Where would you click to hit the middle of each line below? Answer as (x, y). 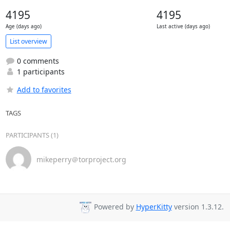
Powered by (114, 207)
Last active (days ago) (183, 26)
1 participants (40, 72)
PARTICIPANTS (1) (32, 135)
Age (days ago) (23, 26)
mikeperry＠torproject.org (81, 159)
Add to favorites (44, 90)
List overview (28, 41)
